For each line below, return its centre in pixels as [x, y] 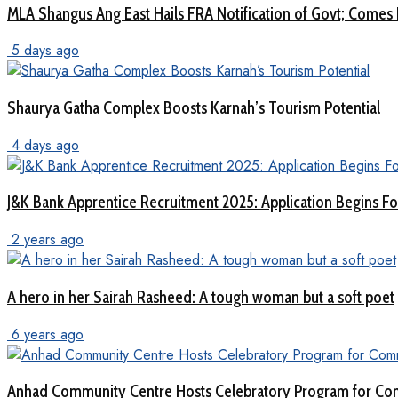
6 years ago [45, 334]
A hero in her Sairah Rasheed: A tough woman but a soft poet [201, 297]
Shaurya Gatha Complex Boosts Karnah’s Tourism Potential [194, 107]
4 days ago [43, 145]
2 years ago [45, 240]
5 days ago [43, 51]
